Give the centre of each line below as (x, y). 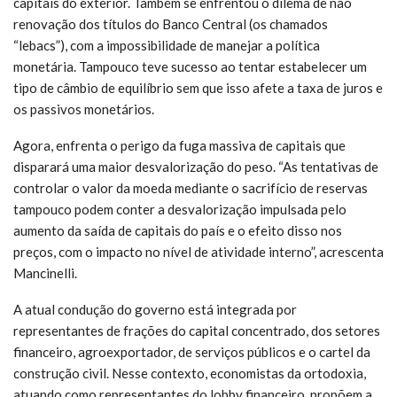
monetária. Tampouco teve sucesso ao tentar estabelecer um (190, 66)
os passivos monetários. (84, 109)
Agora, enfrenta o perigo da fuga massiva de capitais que (179, 145)
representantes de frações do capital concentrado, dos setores (197, 330)
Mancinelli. (45, 272)
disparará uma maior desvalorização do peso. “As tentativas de (196, 166)
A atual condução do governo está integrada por (155, 309)
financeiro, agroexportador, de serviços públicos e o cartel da (192, 351)
